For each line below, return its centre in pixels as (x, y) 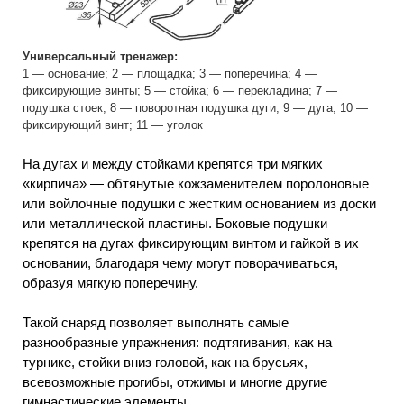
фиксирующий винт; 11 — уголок (113, 125)
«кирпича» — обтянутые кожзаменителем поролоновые (196, 183)
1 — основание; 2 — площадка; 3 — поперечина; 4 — (170, 74)
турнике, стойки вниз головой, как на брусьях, (165, 363)
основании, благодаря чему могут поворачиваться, (180, 262)
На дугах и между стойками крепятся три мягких (173, 163)
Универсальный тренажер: (100, 57)
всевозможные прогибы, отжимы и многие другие (175, 382)
